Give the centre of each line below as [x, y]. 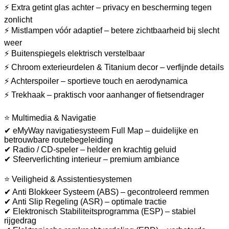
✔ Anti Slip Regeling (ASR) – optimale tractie [85, 202]
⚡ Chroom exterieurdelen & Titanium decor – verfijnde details [114, 67]
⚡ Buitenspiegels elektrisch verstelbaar [74, 54]
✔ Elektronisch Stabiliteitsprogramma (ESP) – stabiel [100, 212]
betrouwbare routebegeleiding [59, 140]
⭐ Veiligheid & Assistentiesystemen [68, 179]
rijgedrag [20, 221]
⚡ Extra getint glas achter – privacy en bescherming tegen [108, 8]
